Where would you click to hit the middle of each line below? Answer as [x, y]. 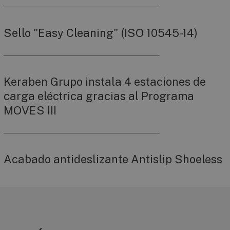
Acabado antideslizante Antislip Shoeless [113, 159]
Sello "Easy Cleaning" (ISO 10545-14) [101, 33]
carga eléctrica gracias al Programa [99, 96]
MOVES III [30, 111]
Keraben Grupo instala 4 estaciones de [105, 82]
